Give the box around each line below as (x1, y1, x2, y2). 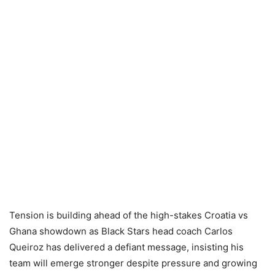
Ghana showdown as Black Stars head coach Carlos (9, 225, 233, 237)
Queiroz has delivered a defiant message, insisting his (9, 241, 244, 253)
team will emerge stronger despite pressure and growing (9, 257, 257, 269)
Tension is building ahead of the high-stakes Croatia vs (9, 209, 248, 221)
